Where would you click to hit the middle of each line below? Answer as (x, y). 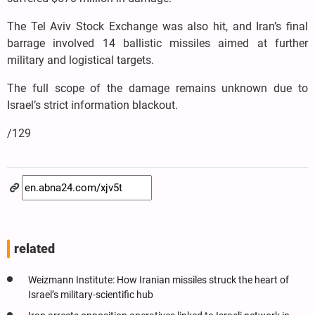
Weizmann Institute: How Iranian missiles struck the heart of (159, 281)
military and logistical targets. (81, 60)
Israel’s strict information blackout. (92, 105)
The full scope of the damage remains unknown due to (157, 89)
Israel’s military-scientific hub (91, 295)
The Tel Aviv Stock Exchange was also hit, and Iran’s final (157, 27)
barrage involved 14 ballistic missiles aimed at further (157, 44)
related (34, 249)
